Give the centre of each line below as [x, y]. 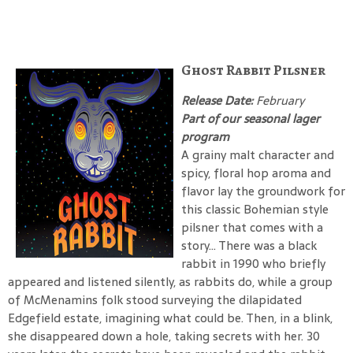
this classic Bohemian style [255, 209]
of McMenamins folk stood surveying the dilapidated [155, 299]
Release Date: [219, 100]
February [280, 100]
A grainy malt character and [258, 154]
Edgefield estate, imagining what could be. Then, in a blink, [170, 318]
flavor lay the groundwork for [263, 191]
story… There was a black [249, 245]
